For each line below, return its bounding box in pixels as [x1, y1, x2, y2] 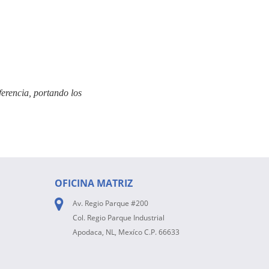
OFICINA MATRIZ [55, 177, 133, 190]
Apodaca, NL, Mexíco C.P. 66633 [73, 227, 180, 237]
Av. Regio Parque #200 [73, 198, 148, 208]
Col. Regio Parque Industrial [73, 213, 165, 223]
